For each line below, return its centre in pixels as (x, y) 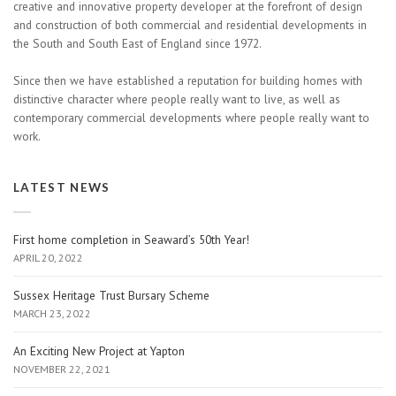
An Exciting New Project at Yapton (99, 351)
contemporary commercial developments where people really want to (191, 118)
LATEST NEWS (62, 187)
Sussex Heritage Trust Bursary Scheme (111, 295)
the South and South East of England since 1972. (137, 43)
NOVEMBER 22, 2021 (62, 369)
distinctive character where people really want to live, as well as (177, 99)
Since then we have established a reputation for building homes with (188, 80)
